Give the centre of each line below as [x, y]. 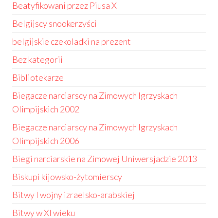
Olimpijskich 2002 [46, 109]
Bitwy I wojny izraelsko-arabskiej [73, 195]
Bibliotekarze [38, 77]
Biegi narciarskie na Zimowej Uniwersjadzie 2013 [105, 159]
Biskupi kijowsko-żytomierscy [67, 177]
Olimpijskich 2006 [46, 141]
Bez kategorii [37, 59]
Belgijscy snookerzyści [54, 23]
